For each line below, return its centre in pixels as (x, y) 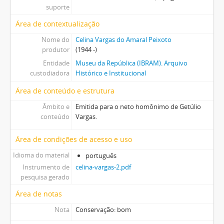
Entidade (56, 63)
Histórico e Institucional (110, 73)
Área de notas (39, 194)
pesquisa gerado (45, 177)
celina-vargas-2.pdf (103, 167)
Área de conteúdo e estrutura (65, 91)
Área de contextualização (57, 24)
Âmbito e (56, 106)
